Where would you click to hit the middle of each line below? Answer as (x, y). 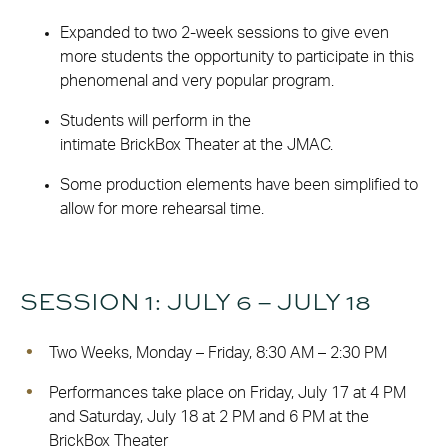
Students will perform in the (155, 120)
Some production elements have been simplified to (239, 184)
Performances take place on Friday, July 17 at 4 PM (227, 392)
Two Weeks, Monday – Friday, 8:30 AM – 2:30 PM (218, 352)
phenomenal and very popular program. (197, 80)
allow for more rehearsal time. (162, 208)
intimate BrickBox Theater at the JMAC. (196, 144)
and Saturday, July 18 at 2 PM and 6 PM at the (209, 416)
